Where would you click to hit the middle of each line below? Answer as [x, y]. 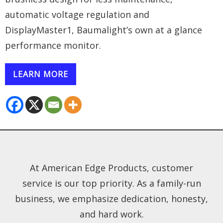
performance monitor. [53, 45]
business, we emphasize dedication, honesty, [111, 198]
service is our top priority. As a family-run [111, 183]
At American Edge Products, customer [111, 167]
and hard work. [111, 214]
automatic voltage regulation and [77, 14]
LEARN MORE [41, 74]
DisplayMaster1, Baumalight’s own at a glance [104, 30]
